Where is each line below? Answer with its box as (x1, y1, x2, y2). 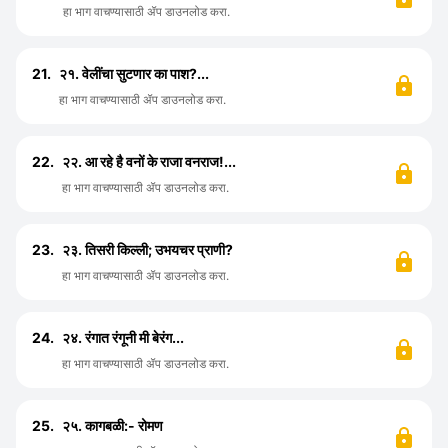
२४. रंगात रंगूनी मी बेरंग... (62, 329, 184, 346)
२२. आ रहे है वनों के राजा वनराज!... (62, 153, 236, 170)
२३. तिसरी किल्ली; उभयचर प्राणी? (62, 241, 233, 258)
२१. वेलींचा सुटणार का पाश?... (59, 65, 209, 82)
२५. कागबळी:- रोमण (62, 417, 163, 434)
